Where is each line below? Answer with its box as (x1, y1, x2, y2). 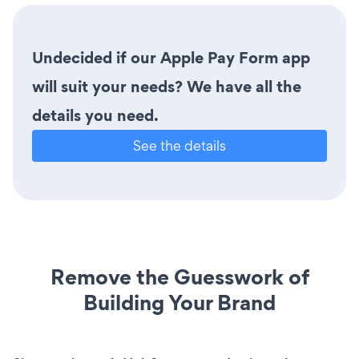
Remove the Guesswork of (50, 261, 309, 292)
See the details (133, 135, 226, 155)
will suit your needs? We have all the (32, 75, 301, 98)
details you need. (32, 103, 159, 127)
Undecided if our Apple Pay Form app (32, 46, 310, 69)
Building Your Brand (83, 287, 276, 317)
